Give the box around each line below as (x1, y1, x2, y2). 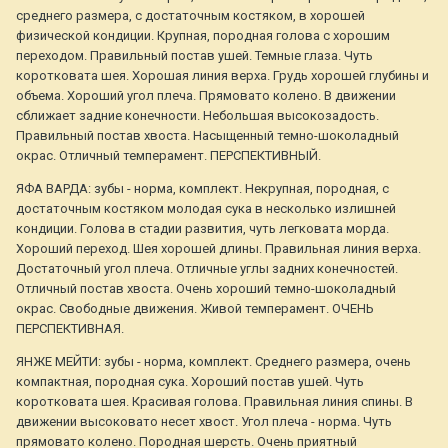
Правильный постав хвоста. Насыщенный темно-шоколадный (16, 128, 399, 144)
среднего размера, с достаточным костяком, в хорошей (16, 8, 365, 24)
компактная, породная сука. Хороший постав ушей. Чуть (16, 374, 364, 390)
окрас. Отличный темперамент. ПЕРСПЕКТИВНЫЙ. (16, 148, 321, 164)
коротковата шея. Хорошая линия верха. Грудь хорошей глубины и (16, 68, 429, 84)
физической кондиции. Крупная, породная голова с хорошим (16, 28, 390, 44)
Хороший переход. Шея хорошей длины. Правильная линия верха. (16, 241, 421, 257)
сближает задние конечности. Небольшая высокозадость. (16, 108, 379, 124)
